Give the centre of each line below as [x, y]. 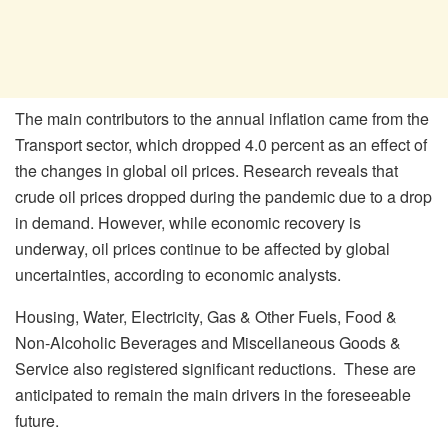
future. [37, 420]
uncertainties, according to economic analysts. [178, 274]
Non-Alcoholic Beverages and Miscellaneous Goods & [208, 342]
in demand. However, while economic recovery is [188, 222]
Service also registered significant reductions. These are [215, 368]
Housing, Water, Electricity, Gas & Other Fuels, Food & [206, 316]
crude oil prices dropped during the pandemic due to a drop [223, 196]
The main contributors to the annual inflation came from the [222, 118]
